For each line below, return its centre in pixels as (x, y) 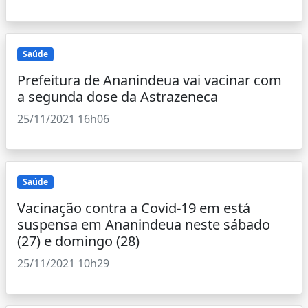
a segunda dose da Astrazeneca (118, 97)
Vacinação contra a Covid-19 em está (134, 208)
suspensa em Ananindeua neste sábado (144, 225)
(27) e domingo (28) (78, 241)
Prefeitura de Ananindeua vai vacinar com (150, 80)
